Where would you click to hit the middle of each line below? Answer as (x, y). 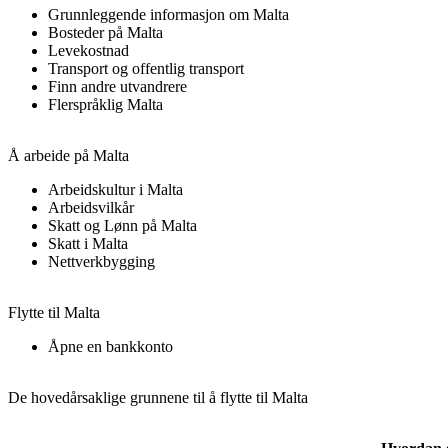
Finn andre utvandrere (117, 87)
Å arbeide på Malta (68, 156)
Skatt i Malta (88, 244)
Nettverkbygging (101, 262)
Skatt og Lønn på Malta (122, 226)
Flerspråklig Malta (105, 105)
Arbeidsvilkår (91, 208)
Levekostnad (88, 51)
